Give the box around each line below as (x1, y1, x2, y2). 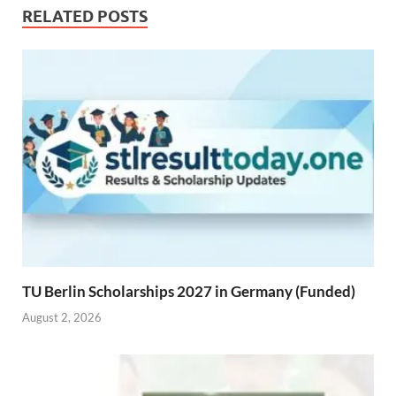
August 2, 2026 (22, 309, 102, 324)
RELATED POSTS (22, 7, 148, 27)
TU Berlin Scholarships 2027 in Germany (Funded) (22, 282, 355, 301)
